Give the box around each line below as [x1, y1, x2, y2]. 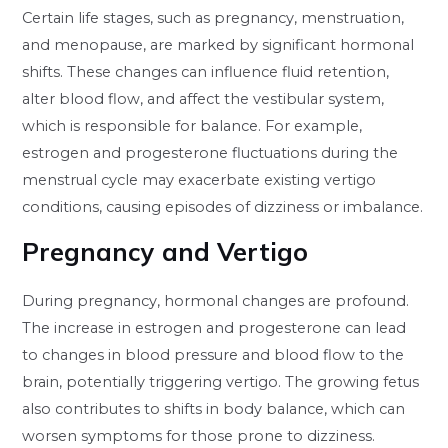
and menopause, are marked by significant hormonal [22, 36, 415, 55]
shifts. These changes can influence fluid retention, [22, 63, 390, 82]
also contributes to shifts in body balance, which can [22, 399, 406, 418]
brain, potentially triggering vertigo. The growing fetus [22, 372, 420, 391]
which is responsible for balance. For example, [22, 117, 363, 136]
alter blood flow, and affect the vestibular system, [22, 90, 385, 109]
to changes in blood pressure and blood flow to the [22, 345, 405, 364]
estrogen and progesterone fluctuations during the [22, 144, 399, 163]
